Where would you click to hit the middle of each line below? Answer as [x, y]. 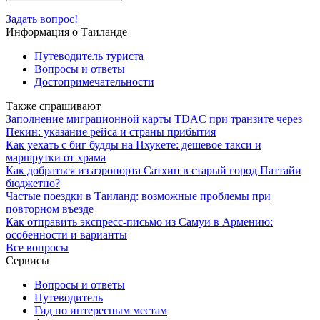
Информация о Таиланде [66, 31]
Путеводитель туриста [89, 56]
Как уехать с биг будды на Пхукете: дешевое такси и [134, 144]
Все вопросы [37, 247]
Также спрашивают [53, 106]
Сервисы [27, 260]
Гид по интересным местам [101, 310]
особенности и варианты [66, 234]
